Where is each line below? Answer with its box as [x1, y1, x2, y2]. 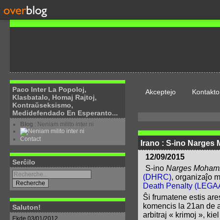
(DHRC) [142, 173, 171, 182]
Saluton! [12, 203, 41, 211]
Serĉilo [12, 158, 36, 166]
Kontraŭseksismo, [12, 101, 74, 109]
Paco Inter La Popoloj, [12, 85, 87, 93]
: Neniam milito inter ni [34, 121, 94, 128]
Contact [20, 136, 41, 142]
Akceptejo [145, 88, 176, 96]
